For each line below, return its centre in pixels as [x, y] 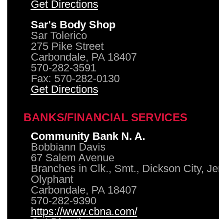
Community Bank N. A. [88, 136]
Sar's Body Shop [73, 25]
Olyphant [52, 179]
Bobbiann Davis [68, 147]
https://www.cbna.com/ [84, 212]
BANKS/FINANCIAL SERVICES [105, 118]
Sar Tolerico [59, 36]
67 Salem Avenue [72, 158]
